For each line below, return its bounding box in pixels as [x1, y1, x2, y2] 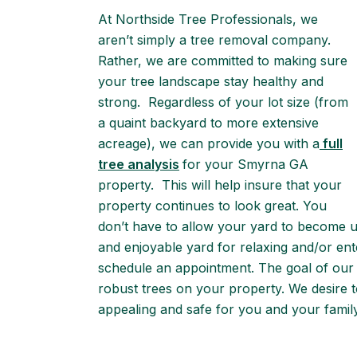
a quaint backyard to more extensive [98, 115, 319, 131]
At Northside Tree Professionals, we [98, 11, 318, 27]
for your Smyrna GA [182, 156, 308, 172]
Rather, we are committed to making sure [98, 53, 347, 69]
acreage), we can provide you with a [98, 135, 320, 151]
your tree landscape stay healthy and [98, 73, 324, 89]
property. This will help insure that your [98, 177, 342, 193]
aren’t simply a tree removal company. [98, 32, 331, 48]
